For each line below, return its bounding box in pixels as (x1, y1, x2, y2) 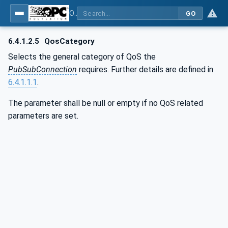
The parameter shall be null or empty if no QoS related (8, 98, 203, 108)
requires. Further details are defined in (77, 64, 213, 74)
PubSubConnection (8, 64, 77, 74)
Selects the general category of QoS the (8, 51, 156, 62)
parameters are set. (8, 110, 78, 121)
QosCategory (42, 37, 95, 46)
